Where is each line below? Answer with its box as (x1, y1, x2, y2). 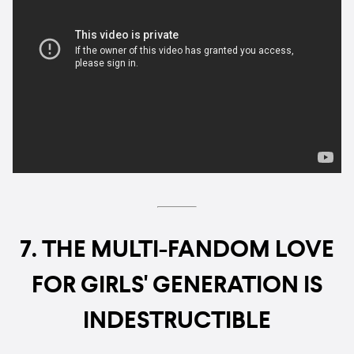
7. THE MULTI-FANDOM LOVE (20, 239, 334, 263)
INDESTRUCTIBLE (83, 310, 271, 334)
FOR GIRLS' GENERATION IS (32, 274, 322, 299)
